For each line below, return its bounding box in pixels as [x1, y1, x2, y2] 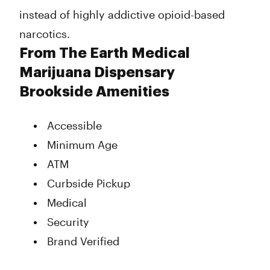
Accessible [47, 119, 102, 132]
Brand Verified [47, 234, 119, 248]
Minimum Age [47, 138, 118, 151]
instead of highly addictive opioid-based [19, 8, 225, 21]
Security [47, 215, 89, 228]
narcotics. [19, 27, 70, 40]
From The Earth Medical [19, 46, 190, 60]
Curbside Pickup [47, 177, 130, 190]
